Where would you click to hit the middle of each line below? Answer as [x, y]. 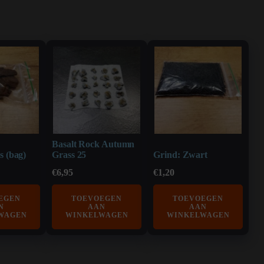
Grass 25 [69, 155]
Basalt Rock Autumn [93, 144]
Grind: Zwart [181, 155]
